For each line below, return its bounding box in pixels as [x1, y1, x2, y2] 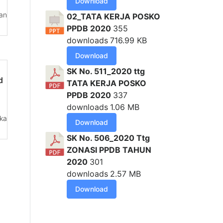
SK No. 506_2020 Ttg [67, 133, 150, 143]
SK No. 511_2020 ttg [67, 66, 145, 77]
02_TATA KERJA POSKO [67, 11, 160, 22]
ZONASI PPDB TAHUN [67, 145, 151, 155]
